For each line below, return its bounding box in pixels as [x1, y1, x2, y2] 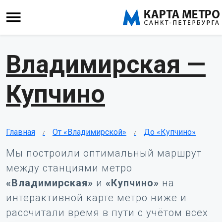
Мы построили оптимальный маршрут [6, 147, 202, 159]
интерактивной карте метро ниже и [6, 192, 187, 204]
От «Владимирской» [53, 127, 126, 137]
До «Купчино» [144, 127, 196, 137]
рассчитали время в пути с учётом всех [6, 207, 208, 219]
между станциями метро [6, 162, 132, 174]
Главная [6, 127, 35, 137]
